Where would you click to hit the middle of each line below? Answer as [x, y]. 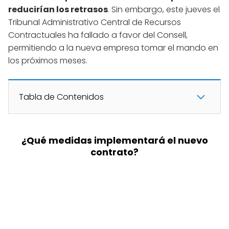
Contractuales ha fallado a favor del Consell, [98, 35]
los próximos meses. [48, 61]
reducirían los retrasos [58, 10]
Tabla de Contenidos [61, 97]
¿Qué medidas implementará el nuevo [114, 141]
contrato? [114, 152]
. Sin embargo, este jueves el [164, 10]
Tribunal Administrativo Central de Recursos [95, 22]
